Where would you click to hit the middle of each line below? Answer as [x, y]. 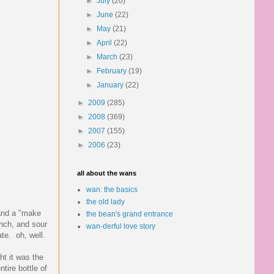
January [111, 85]
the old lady [106, 202]
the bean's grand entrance [130, 214]
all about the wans [107, 173]
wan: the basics [112, 190]
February [113, 71]
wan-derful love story [121, 226]
